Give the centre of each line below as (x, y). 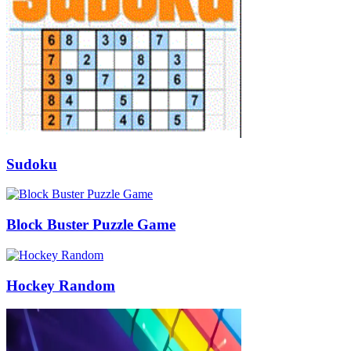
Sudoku (32, 164)
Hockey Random (61, 285)
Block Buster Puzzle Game (91, 225)
